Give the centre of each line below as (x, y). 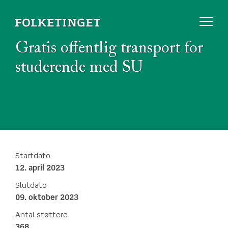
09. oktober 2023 (47, 198)
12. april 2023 (40, 168)
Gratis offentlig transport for (109, 48)
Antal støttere (41, 215)
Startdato (33, 156)
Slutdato (31, 186)
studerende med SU (79, 68)
